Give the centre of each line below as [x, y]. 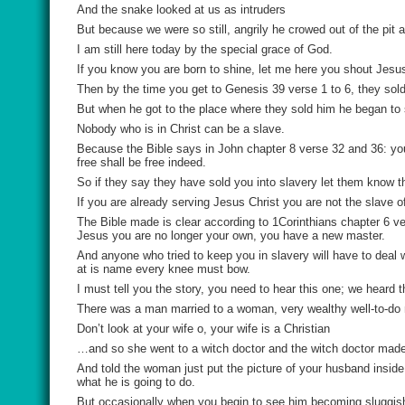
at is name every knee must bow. [164, 269]
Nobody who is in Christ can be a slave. [181, 129]
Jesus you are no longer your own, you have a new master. [231, 235]
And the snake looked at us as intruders [181, 9]
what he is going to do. [136, 382]
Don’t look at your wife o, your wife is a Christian [203, 329]
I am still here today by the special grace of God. [205, 49]
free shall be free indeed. [141, 162]
